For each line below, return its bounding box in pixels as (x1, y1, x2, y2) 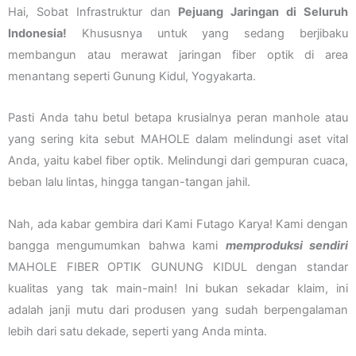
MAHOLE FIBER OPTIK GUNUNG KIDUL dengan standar (8, 259, 348, 274)
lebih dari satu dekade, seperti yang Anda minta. (8, 323, 267, 339)
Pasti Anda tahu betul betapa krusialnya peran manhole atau (8, 110, 348, 126)
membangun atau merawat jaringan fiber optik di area (8, 47, 348, 62)
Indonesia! (8, 25, 67, 41)
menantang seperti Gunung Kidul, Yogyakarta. (8, 68, 256, 83)
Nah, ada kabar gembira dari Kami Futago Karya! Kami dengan (8, 216, 348, 231)
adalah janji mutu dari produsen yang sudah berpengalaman (8, 302, 348, 317)
